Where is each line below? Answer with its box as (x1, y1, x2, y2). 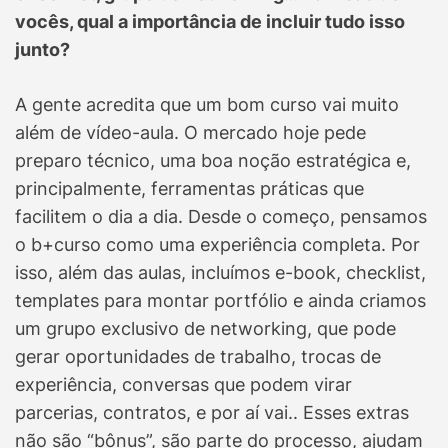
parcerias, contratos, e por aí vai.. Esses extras (15, 402, 409, 424)
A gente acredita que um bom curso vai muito (15, 94, 399, 116)
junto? (15, 39, 70, 61)
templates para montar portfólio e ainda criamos (15, 290, 426, 312)
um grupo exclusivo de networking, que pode (15, 318, 396, 340)
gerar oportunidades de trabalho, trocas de (15, 346, 381, 368)
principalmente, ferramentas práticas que (15, 178, 364, 200)
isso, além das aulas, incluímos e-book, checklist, (15, 262, 426, 284)
